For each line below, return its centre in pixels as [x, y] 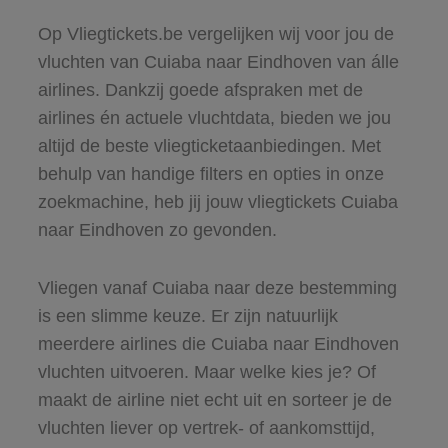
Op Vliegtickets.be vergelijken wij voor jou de [215, 33]
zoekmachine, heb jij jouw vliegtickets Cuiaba [217, 201]
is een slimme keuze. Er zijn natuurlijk [187, 315]
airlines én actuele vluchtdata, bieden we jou [214, 117]
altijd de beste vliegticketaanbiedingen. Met [209, 145]
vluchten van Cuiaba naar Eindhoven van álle [218, 61]
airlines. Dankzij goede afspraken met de [200, 89]
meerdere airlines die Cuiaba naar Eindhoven [218, 343]
